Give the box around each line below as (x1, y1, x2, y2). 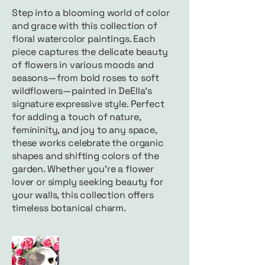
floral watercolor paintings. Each (12, 32, 156, 45)
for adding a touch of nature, (12, 110, 141, 123)
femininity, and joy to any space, (12, 123, 157, 136)
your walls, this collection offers (12, 188, 154, 201)
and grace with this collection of (12, 19, 157, 32)
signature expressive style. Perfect (12, 97, 164, 110)
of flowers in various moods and (12, 58, 154, 71)
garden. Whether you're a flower (12, 162, 154, 175)
